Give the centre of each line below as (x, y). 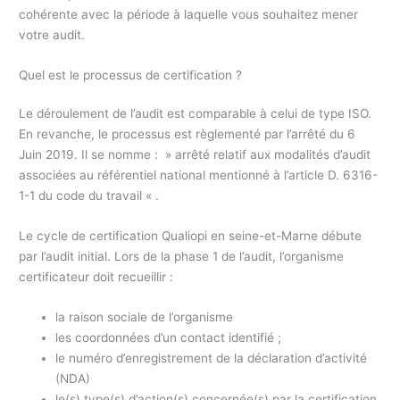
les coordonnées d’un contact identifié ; (169, 337)
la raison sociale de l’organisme (145, 317)
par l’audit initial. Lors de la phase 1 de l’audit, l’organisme (182, 256)
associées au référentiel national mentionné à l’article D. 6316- (199, 175)
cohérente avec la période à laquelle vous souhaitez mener (189, 15)
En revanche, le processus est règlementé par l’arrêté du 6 (187, 134)
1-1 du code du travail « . (89, 196)
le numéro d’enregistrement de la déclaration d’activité (212, 358)
